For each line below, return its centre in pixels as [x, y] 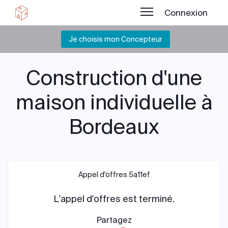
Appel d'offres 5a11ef [114, 175]
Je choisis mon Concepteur [115, 39]
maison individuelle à [114, 103]
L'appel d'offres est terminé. [114, 199]
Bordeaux [114, 127]
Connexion [186, 13]
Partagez [114, 220]
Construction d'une [114, 78]
